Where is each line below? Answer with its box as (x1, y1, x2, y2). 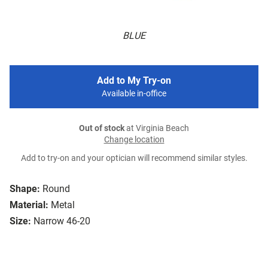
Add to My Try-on (97, 75, 171, 87)
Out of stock (79, 123, 124, 134)
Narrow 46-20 (33, 215, 90, 227)
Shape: (10, 183, 40, 195)
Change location (103, 135, 165, 145)
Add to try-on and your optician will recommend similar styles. (20, 153, 248, 164)
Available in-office (102, 89, 166, 99)
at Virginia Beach (124, 123, 189, 134)
